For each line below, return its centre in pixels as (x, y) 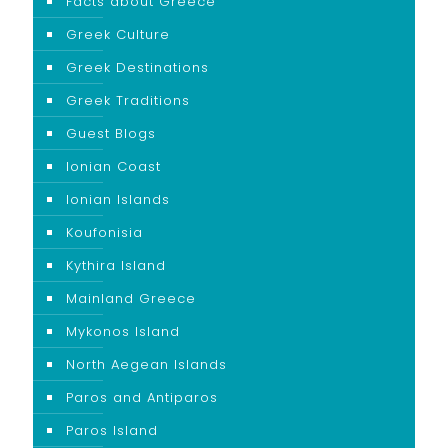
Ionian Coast (113, 166)
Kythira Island (116, 265)
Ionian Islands (118, 199)
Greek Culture (118, 34)
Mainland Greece (131, 298)
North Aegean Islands (146, 364)
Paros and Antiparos (142, 397)
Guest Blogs (111, 133)
